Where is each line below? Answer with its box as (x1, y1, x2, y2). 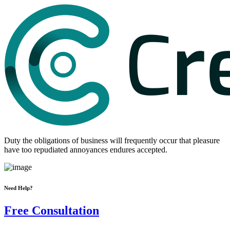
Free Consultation (4, 203, 99, 217)
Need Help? (4, 184, 33, 191)
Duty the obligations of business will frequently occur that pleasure (4, 136, 220, 145)
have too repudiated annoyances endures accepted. (4, 145, 167, 154)
